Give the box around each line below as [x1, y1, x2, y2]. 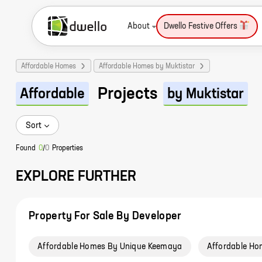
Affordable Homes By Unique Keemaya [37, 243, 182, 251]
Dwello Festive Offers [164, 22, 237, 30]
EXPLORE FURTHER [16, 170, 136, 184]
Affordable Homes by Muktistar [99, 63, 195, 70]
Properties [52, 145, 83, 152]
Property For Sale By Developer [29, 211, 182, 222]
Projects [98, 85, 157, 102]
